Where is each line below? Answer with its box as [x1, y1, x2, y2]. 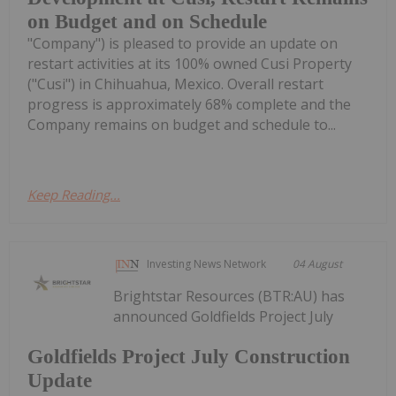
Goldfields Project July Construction [27, 346, 350, 369]
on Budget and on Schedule [27, 10, 267, 33]
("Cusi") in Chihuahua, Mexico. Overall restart [27, 73, 324, 94]
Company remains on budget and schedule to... [27, 114, 336, 134]
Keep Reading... [27, 185, 120, 203]
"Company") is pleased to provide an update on [27, 33, 338, 53]
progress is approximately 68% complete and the [27, 94, 351, 114]
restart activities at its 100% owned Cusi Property [27, 53, 352, 73]
